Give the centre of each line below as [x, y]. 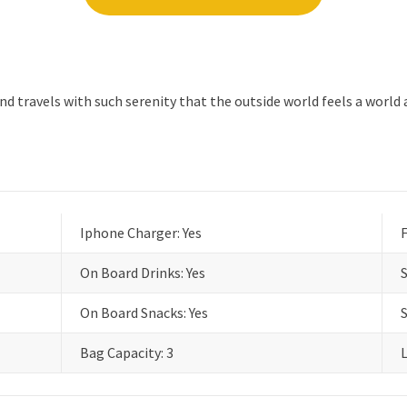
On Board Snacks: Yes [144, 313]
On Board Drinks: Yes [143, 273]
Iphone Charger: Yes [141, 233]
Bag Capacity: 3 [127, 352]
